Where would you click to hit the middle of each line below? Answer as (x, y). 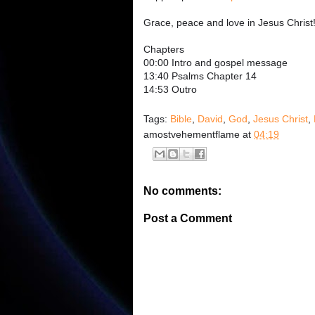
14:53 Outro (170, 90)
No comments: (182, 191)
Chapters (164, 50)
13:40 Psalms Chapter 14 (200, 76)
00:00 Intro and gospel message (216, 63)
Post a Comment (188, 219)
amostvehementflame (192, 135)
